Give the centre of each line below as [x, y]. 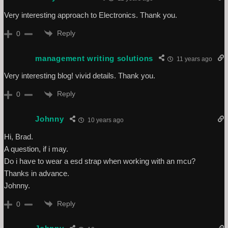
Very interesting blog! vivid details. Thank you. [80, 76]
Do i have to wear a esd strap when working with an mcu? [100, 161]
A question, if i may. [36, 149]
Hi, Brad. [19, 136]
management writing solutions [94, 58]
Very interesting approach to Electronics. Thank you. [91, 15]
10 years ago [105, 120]
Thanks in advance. [37, 173]
